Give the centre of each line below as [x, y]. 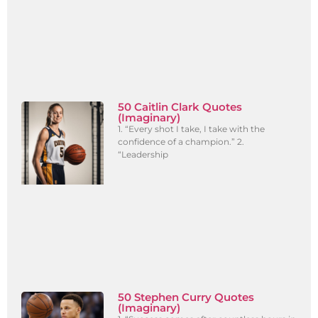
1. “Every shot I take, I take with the [192, 129]
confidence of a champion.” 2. [181, 142]
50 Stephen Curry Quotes [186, 297]
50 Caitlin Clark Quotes [180, 107]
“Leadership [143, 155]
